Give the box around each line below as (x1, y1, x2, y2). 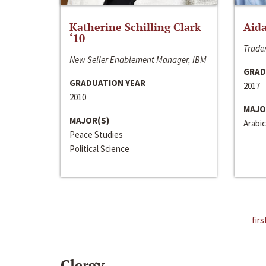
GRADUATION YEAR (69, 77, 145, 88)
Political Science (69, 142, 129, 154)
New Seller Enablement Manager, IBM (69, 53, 207, 65)
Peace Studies (69, 128, 123, 140)
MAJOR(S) (69, 114, 109, 126)
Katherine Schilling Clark (69, 19, 201, 34)
